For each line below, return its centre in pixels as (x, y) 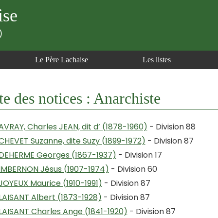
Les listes (156, 60)
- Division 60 (133, 169)
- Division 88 (171, 127)
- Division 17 (139, 155)
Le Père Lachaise (62, 60)
